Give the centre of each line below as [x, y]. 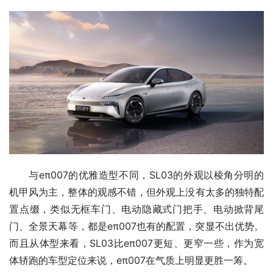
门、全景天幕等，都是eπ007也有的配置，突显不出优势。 [136, 226]
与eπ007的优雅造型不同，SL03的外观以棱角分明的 [146, 175]
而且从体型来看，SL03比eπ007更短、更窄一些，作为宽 [136, 243]
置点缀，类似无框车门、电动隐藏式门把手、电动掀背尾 [136, 209]
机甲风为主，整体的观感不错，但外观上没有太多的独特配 [136, 192]
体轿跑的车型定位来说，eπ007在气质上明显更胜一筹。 [131, 261]
